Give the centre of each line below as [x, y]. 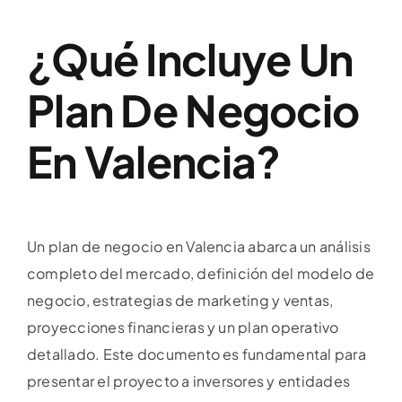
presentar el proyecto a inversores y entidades [189, 381]
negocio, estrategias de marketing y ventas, [180, 301]
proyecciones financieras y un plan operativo [183, 328]
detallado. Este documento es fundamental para [197, 354]
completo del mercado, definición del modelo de [201, 274]
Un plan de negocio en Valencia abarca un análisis [199, 247]
